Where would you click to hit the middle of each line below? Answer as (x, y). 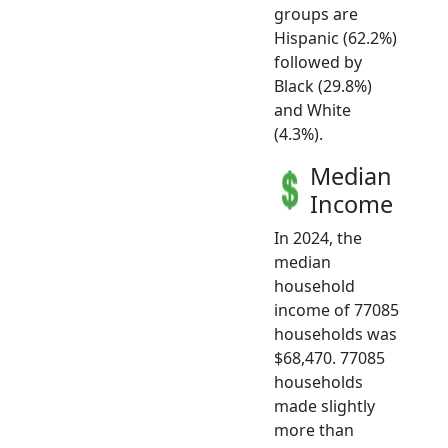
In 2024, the (318, 237)
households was (335, 333)
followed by (318, 61)
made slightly (324, 405)
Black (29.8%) (323, 85)
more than (314, 429)
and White (312, 109)
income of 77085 (336, 309)
